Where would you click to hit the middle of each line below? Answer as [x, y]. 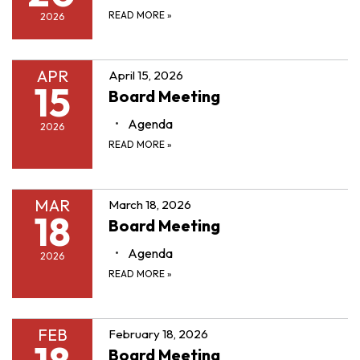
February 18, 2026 [158, 333]
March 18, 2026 [150, 204]
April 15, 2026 [146, 75]
